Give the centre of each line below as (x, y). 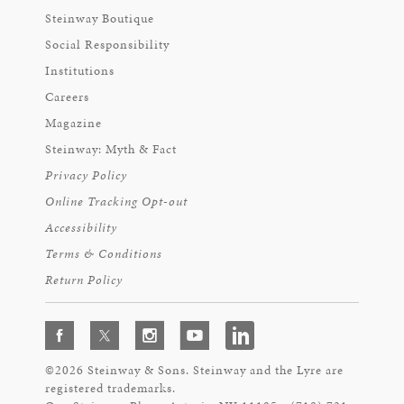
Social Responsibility (107, 45)
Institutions (80, 71)
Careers (67, 97)
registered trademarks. (110, 388)
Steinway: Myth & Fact (111, 149)
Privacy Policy (86, 175)
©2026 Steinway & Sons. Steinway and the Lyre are (194, 370)
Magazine (73, 123)
